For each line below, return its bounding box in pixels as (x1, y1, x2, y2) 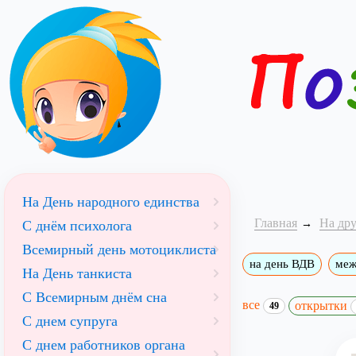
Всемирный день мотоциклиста (22, 242, 216, 257)
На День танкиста (22, 265, 132, 281)
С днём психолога (22, 218, 132, 234)
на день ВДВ (249, 257, 315, 270)
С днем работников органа (22, 337, 185, 353)
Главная (253, 216, 297, 230)
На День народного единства (22, 194, 199, 210)
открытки (294, 299, 350, 312)
